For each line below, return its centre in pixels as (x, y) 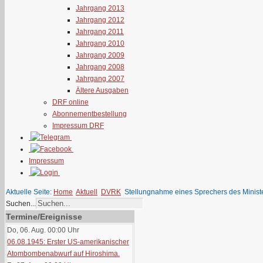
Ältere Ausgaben (102, 90)
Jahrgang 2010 (100, 43)
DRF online (70, 102)
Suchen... (21, 204)
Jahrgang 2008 (100, 67)
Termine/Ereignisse (44, 217)
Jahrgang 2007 (100, 79)
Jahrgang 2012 (100, 20)
